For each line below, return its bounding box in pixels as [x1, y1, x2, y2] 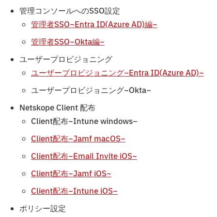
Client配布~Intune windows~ [31, 116, 138, 128]
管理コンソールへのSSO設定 [19, 5, 120, 17]
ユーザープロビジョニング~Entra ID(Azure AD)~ [31, 67, 204, 79]
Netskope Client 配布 [19, 102, 95, 114]
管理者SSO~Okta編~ [31, 36, 105, 48]
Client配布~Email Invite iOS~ [31, 151, 137, 163]
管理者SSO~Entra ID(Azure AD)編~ [31, 19, 157, 31]
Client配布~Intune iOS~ [31, 186, 118, 198]
